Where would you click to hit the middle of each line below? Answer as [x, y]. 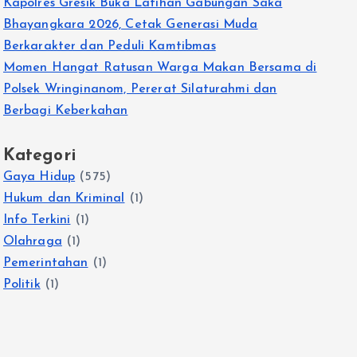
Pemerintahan [45, 263]
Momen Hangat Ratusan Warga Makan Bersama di [160, 68]
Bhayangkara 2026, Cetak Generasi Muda [130, 25]
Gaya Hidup [39, 177]
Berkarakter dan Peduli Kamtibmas [109, 46]
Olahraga [32, 241]
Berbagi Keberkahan [65, 111]
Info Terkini [37, 220]
